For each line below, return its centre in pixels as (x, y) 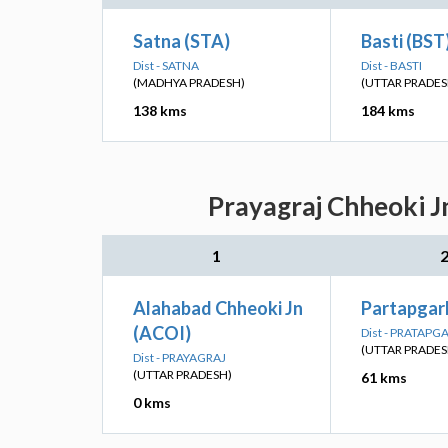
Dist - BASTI (391, 65)
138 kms (160, 110)
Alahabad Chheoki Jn (218, 308)
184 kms (388, 110)
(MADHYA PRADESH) (189, 82)
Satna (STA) (181, 41)
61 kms (384, 377)
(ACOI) (162, 333)
